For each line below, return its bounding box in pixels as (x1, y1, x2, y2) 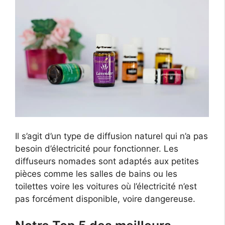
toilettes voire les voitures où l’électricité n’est (15, 181, 197, 191)
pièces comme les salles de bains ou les (15, 168, 177, 179)
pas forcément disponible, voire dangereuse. (15, 193, 195, 204)
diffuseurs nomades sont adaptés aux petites (15, 156, 199, 166)
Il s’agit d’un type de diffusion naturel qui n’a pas (15, 131, 208, 141)
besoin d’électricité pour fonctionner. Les (15, 143, 178, 154)
